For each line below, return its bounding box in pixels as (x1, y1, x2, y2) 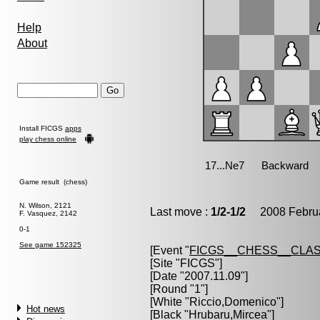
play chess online (19, 135, 76, 143)
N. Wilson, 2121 (19, 201, 71, 209)
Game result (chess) (19, 178, 87, 186)
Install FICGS (19, 124, 65, 132)
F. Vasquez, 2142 (19, 209, 77, 217)
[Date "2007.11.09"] (150, 270, 248, 282)
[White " (150, 296, 189, 308)
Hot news (26, 304, 65, 314)
